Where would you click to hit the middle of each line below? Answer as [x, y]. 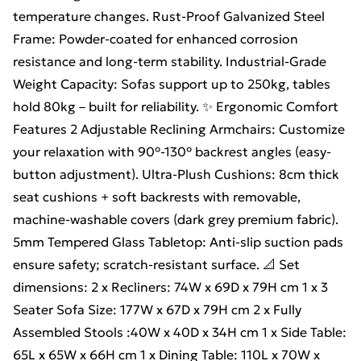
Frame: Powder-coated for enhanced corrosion [156, 39]
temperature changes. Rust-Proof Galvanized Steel [169, 16]
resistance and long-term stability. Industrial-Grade [170, 61]
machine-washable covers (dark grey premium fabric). [176, 219]
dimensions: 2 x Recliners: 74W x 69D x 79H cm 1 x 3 [170, 287]
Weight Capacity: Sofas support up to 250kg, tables [172, 84]
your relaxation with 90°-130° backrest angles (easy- [172, 151]
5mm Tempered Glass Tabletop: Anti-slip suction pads [178, 242]
